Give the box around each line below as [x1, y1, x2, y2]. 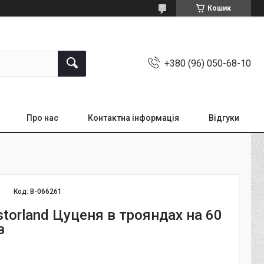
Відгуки [209, 113, 239, 123]
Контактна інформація [88, 113, 179, 123]
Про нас [27, 113, 58, 123]
